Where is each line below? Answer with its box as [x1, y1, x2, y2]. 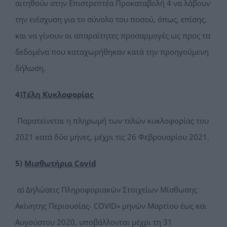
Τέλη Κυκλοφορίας [22, 89, 93, 100]
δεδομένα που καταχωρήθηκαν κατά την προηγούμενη [15, 47, 209, 57]
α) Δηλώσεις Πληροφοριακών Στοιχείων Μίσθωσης [17, 184, 197, 195]
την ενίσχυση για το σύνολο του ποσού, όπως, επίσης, [15, 14, 207, 25]
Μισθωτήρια [24, 158, 74, 169]
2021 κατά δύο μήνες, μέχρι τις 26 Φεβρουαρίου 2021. [15, 132, 209, 142]
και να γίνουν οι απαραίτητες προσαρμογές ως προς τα [15, 30, 210, 41]
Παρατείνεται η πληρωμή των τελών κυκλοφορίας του [17, 116, 209, 126]
